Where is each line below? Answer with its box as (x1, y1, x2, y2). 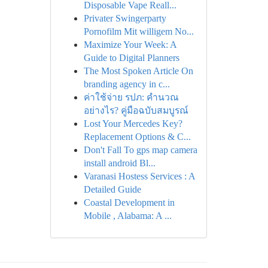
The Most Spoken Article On (83, 66, 193, 76)
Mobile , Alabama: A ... (83, 211, 172, 221)
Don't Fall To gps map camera (83, 145, 197, 155)
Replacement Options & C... (83, 132, 191, 142)
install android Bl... (83, 158, 156, 168)
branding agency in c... (83, 79, 170, 89)
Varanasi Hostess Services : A (83, 171, 195, 181)
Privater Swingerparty (83, 13, 166, 23)
